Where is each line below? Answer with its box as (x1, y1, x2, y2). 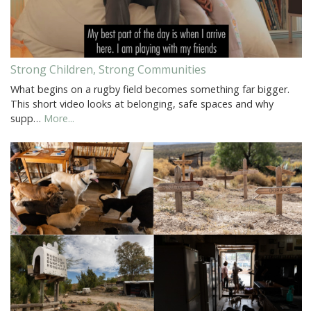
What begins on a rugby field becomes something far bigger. (10, 83, 289, 96)
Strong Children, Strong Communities (10, 62, 206, 78)
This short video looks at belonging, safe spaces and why (10, 97, 274, 111)
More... (44, 112, 74, 126)
